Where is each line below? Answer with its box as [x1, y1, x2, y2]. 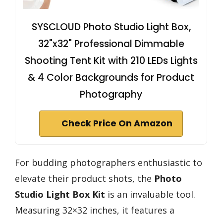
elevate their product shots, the [15, 172, 154, 184]
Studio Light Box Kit [15, 188, 105, 200]
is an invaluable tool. [105, 188, 195, 200]
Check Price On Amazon [61, 117, 172, 129]
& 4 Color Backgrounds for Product [28, 70, 194, 84]
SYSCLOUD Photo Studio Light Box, [31, 20, 191, 34]
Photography [80, 87, 142, 101]
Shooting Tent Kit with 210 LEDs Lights [24, 54, 198, 67]
